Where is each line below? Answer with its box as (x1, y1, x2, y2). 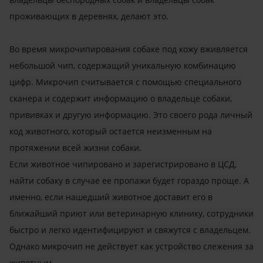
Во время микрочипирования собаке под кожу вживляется (9, 43, 248, 55)
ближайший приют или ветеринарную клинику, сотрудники (9, 207, 254, 219)
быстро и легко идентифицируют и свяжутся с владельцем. (9, 224, 251, 235)
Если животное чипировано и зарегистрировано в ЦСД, (9, 158, 237, 170)
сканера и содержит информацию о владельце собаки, (9, 92, 232, 104)
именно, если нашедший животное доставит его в (9, 191, 213, 203)
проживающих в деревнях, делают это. (9, 10, 168, 22)
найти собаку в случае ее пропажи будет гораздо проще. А (9, 174, 249, 186)
